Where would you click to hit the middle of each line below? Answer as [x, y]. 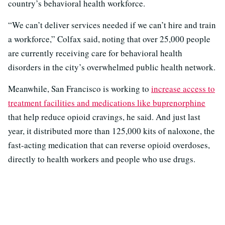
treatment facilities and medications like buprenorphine [107, 103]
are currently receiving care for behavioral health [95, 53]
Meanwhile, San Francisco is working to [80, 89]
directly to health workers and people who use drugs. [102, 159]
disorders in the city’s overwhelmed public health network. [112, 67]
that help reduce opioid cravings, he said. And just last [104, 117]
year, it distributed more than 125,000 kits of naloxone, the [111, 131]
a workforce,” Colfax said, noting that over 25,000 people [109, 39]
